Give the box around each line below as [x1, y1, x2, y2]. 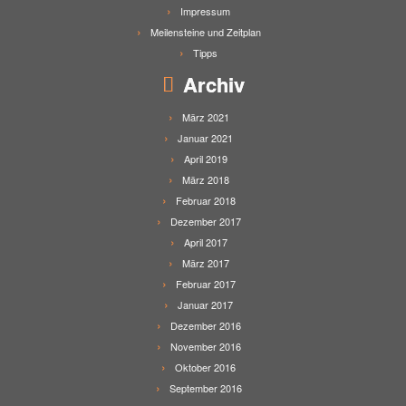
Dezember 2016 [169, 318, 241, 333]
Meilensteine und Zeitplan [150, 24, 261, 39]
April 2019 [183, 151, 227, 166]
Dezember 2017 [169, 214, 241, 228]
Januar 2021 [178, 130, 233, 145]
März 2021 [181, 110, 229, 124]
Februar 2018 [175, 193, 236, 208]
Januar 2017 [178, 297, 233, 312]
